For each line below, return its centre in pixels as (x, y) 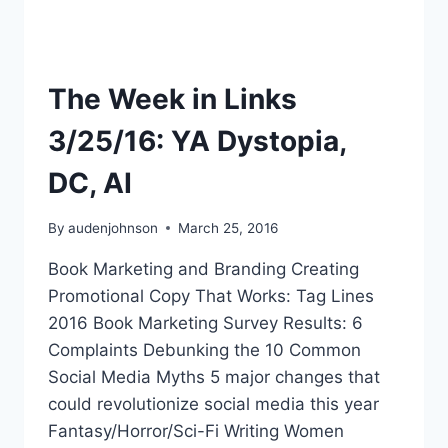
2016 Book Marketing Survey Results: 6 (205, 322)
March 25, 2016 (228, 227)
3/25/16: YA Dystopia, (197, 140)
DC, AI (90, 182)
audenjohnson (113, 227)
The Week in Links (172, 98)
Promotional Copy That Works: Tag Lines (211, 295)
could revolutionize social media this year (213, 403)
